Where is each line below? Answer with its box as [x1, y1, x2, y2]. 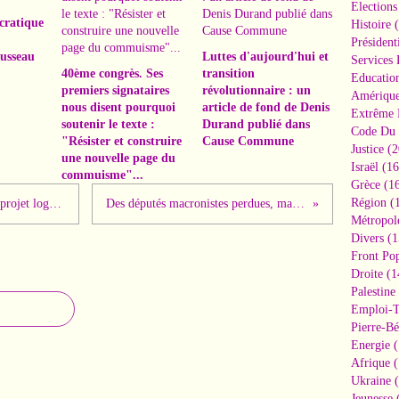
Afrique [351, 356, 390, 370]
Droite [351, 267, 383, 281]
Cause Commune [201, 134, 294, 148]
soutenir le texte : [61, 118, 155, 131]
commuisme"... [61, 168, 143, 182]
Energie [351, 338, 390, 352]
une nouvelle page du [61, 151, 175, 165]
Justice [351, 142, 384, 156]
